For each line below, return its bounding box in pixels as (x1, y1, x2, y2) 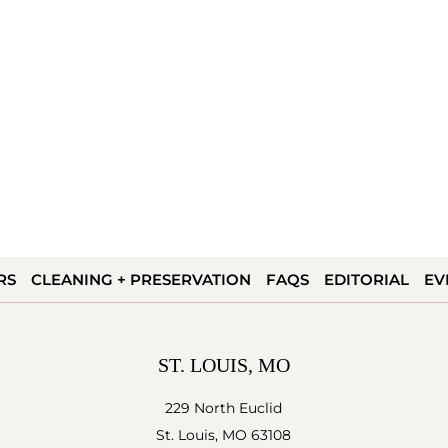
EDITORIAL (323, 269, 409, 289)
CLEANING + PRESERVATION (30, 269, 251, 289)
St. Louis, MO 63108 (156, 425, 292, 444)
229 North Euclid (165, 398, 283, 417)
